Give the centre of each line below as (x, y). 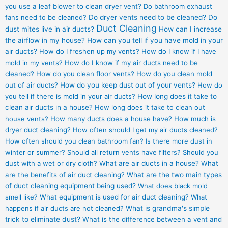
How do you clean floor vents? (85, 74)
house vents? (27, 119)
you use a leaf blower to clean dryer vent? (73, 6)
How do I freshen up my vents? (89, 52)
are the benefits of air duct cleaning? (65, 175)
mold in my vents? (34, 63)
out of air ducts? (32, 85)
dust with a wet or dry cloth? (51, 164)
